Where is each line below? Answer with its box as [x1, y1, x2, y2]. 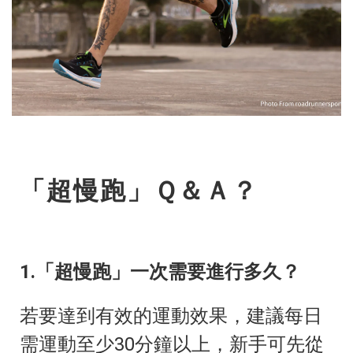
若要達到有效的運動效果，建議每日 [20, 304, 322, 327]
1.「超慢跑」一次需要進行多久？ [20, 260, 300, 283]
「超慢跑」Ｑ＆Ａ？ [20, 175, 258, 206]
